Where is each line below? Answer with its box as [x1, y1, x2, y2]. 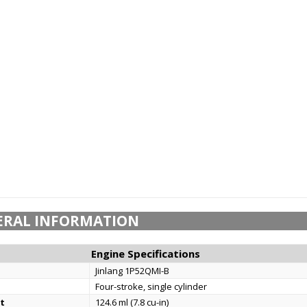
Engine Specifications [90, 247, 200, 260]
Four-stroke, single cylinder [95, 280, 208, 293]
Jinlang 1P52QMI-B [95, 265, 170, 277]
